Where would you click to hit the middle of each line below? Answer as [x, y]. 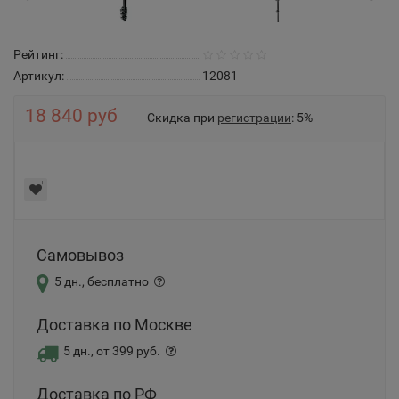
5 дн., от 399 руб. [112, 351]
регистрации [254, 118]
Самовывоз [80, 255]
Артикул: [39, 76]
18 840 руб [71, 116]
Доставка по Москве [114, 325]
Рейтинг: [38, 54]
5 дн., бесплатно [102, 281]
